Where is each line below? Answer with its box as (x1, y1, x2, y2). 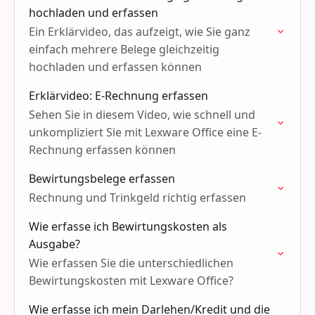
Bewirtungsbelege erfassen (29, 171, 175, 186)
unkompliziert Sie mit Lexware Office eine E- (29, 124, 262, 140)
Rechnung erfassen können (29, 142, 176, 157)
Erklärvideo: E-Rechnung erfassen (29, 88, 208, 103)
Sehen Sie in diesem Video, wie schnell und (29, 107, 255, 122)
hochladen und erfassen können (29, 59, 202, 75)
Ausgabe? (29, 236, 80, 252)
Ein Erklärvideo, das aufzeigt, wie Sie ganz (29, 24, 250, 39)
